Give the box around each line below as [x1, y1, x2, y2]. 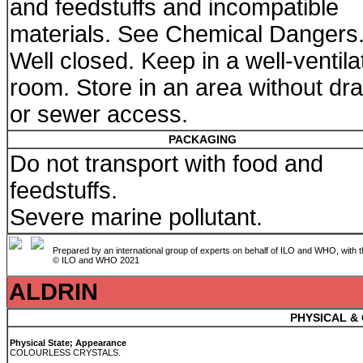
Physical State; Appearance [10, 338, 126, 348]
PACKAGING [168, 133, 237, 146]
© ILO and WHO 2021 [53, 255, 139, 265]
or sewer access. [10, 101, 194, 127]
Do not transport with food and [10, 151, 323, 177]
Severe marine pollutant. [10, 204, 269, 230]
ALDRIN [9, 279, 98, 305]
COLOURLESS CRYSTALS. [10, 348, 123, 357]
